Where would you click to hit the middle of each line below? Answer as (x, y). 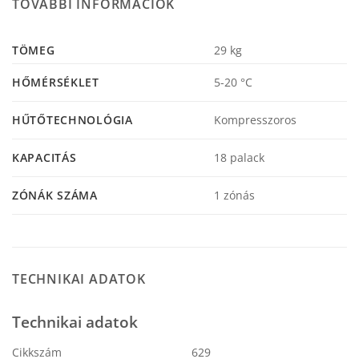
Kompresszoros (256, 120)
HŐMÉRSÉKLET (56, 83)
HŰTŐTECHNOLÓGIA (73, 120)
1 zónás (235, 196)
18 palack (240, 158)
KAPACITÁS (44, 158)
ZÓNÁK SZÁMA (55, 196)
